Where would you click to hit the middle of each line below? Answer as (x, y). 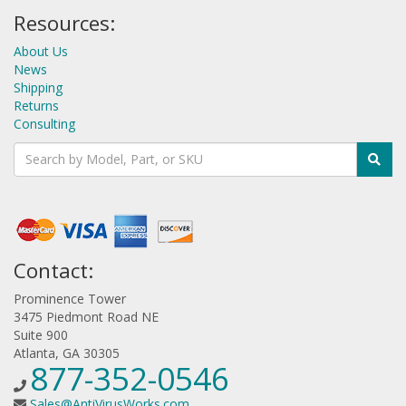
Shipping (38, 87)
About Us (41, 51)
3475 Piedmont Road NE (86, 316)
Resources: (64, 23)
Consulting (44, 123)
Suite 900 (41, 334)
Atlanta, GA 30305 (67, 353)
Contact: (53, 270)
